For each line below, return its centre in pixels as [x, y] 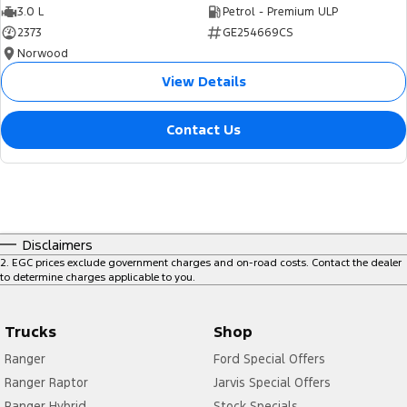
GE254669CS [257, 33]
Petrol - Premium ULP [280, 12]
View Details [203, 82]
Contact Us [203, 130]
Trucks [30, 331]
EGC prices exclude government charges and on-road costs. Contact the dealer [207, 262]
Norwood [43, 54]
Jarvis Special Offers [272, 382]
